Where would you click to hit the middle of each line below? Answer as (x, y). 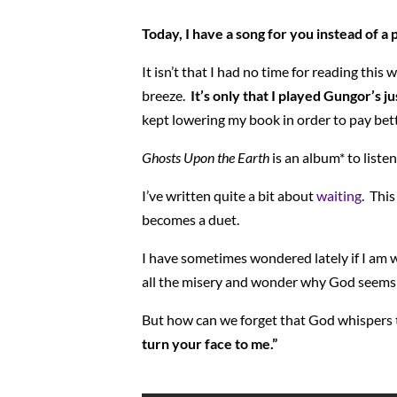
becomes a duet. (191, 219)
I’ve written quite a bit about (229, 195)
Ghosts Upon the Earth (207, 157)
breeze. (166, 95)
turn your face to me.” (210, 343)
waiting (339, 195)
